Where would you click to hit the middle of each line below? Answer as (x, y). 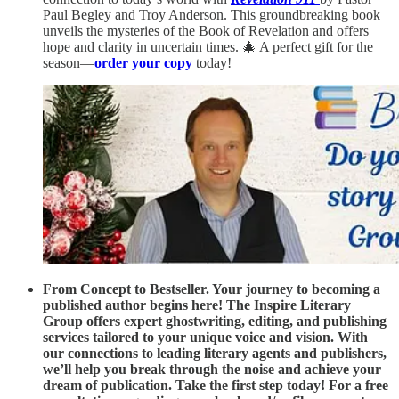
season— (69, 62)
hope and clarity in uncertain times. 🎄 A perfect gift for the (208, 46)
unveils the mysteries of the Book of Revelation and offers (206, 30)
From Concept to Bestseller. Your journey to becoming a (212, 289)
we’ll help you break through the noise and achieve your (212, 369)
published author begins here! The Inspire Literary (197, 305)
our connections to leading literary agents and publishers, (215, 353)
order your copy (143, 62)
